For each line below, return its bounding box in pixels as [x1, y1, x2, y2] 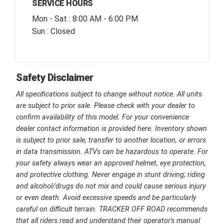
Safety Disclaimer [16, 71, 93, 84]
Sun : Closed [32, 26, 75, 36]
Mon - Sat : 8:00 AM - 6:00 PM [32, 14, 138, 24]
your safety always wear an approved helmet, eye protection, [16, 159, 206, 167]
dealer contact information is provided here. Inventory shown [16, 124, 207, 133]
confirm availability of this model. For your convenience [16, 113, 189, 121]
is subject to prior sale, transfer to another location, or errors [16, 136, 206, 144]
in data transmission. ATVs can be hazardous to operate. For [16, 147, 208, 156]
